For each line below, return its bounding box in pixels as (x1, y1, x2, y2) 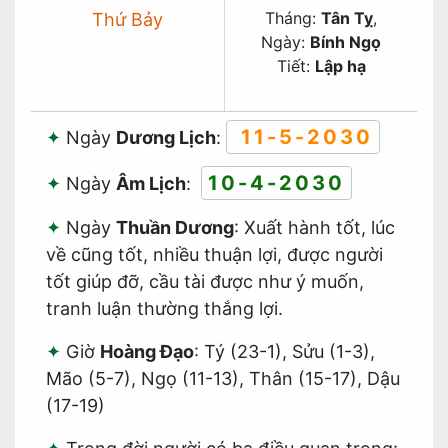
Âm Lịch (116, 173, 186, 194)
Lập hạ (314, 56, 366, 76)
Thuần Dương (116, 217, 234, 238)
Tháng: (265, 8, 321, 28)
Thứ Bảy (92, 9, 163, 30)
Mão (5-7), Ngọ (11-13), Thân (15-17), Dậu (46, 368, 400, 389)
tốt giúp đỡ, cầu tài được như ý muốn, (46, 271, 364, 292)
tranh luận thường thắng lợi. (46, 298, 283, 319)
